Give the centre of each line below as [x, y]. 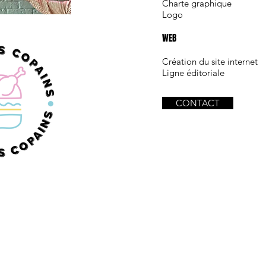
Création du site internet [211, 61]
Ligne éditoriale [193, 73]
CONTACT [198, 103]
